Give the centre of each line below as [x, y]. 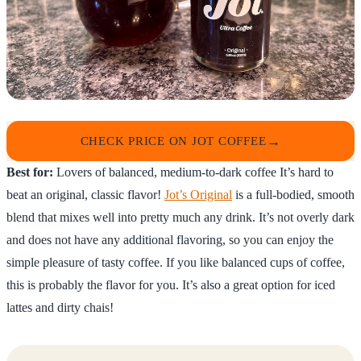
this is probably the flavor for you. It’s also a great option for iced [171, 285]
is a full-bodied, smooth [293, 195]
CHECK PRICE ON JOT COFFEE [173, 141]
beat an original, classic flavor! [85, 195]
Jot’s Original [198, 195]
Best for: [30, 172]
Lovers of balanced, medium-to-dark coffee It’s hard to [193, 172]
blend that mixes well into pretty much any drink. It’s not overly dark [180, 218]
